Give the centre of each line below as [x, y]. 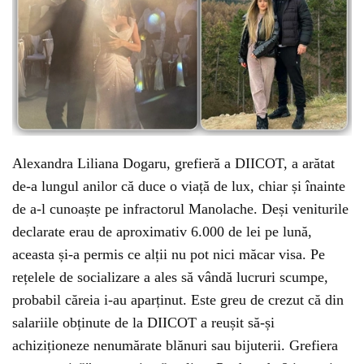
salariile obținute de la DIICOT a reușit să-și [143, 322]
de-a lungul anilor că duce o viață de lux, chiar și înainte [179, 186]
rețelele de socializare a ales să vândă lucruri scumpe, [170, 277]
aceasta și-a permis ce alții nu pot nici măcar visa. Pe [169, 254]
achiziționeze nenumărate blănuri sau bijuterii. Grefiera [175, 345]
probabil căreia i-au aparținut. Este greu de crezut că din [178, 299]
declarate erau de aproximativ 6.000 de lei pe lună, [162, 231]
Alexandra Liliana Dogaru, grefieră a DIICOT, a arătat [173, 163]
